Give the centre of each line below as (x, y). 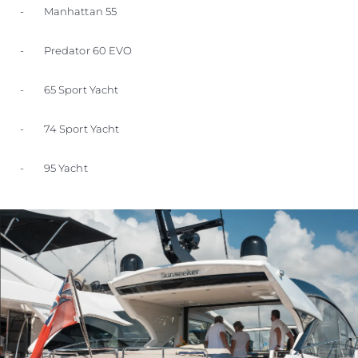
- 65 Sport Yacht (70, 90)
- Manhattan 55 (69, 12)
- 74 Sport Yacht (70, 129)
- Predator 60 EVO (76, 51)
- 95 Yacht (54, 168)
